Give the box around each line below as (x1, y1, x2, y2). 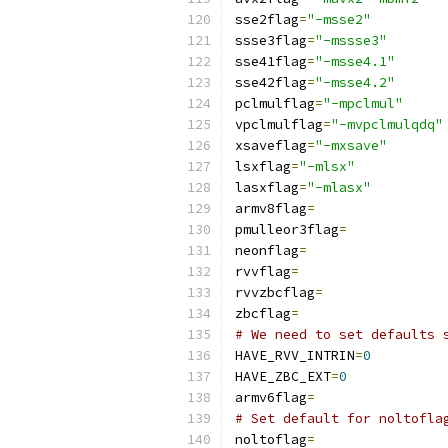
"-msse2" (307, 11, 371, 28)
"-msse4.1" (315, 53, 395, 70)
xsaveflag (235, 137, 307, 154)
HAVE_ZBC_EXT (235, 368, 331, 385)
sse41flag (235, 53, 307, 70)
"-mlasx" (307, 179, 371, 196)
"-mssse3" (315, 32, 387, 49)
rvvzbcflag (235, 284, 315, 301)
